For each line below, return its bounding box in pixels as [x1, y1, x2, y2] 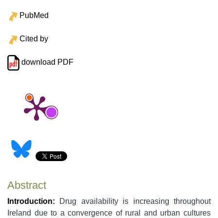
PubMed [19, 11, 49, 20]
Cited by [19, 35, 48, 43]
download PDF [19, 58, 73, 67]
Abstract [7, 179, 46, 192]
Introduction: [7, 197, 55, 206]
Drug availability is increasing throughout [55, 197, 211, 206]
